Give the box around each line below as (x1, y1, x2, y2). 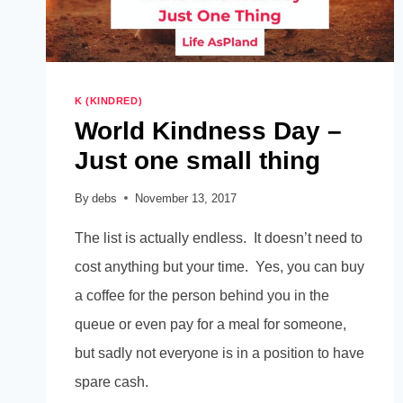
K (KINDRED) (75, 95, 143, 107)
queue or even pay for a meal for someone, (75, 316, 346, 332)
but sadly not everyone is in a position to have (75, 345, 364, 361)
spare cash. (75, 373, 148, 390)
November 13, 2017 (135, 191, 237, 205)
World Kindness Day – (75, 116, 342, 145)
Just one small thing (75, 146, 320, 175)
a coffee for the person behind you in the (75, 287, 329, 303)
